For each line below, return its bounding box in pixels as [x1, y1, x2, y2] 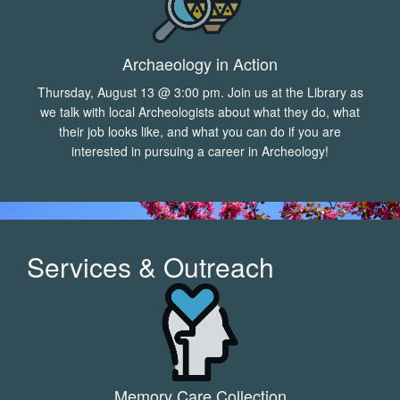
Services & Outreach [27, 246, 274, 286]
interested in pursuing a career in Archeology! [71, 141, 329, 160]
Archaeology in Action [122, 51, 278, 75]
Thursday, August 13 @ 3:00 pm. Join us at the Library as [37, 82, 363, 101]
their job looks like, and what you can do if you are [59, 121, 341, 140]
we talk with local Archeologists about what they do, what [40, 102, 360, 121]
